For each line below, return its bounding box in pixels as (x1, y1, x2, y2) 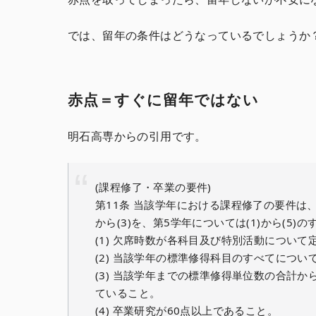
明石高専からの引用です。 (68, 128, 207, 144)
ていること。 (95, 286, 161, 300)
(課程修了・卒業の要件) (95, 180, 212, 195)
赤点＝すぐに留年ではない (68, 89, 260, 109)
